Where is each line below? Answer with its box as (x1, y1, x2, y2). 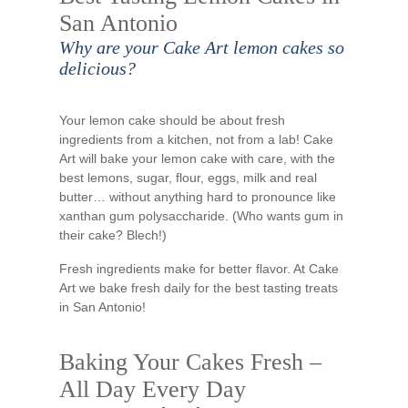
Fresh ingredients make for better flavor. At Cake (59, 261, 339, 276)
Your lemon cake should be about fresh (59, 113, 285, 127)
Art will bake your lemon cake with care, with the (59, 151, 335, 166)
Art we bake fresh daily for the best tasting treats (59, 280, 338, 295)
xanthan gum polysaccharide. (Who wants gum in (59, 209, 343, 223)
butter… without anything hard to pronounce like (59, 189, 336, 204)
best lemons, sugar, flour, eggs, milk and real (59, 170, 317, 185)
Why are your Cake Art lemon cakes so (59, 37, 344, 57)
